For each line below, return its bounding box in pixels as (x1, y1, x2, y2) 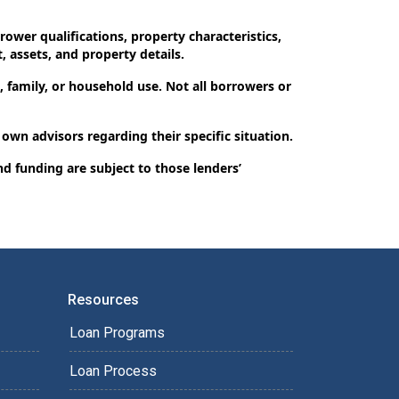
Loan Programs (69, 323, 165, 341)
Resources (68, 290, 139, 308)
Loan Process (69, 362, 157, 379)
